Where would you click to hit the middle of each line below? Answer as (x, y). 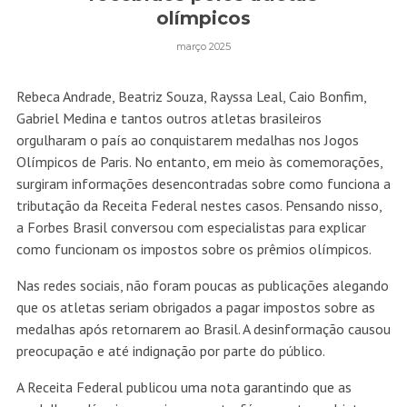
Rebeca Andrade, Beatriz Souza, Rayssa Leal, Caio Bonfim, (191, 97)
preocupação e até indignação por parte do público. (170, 351)
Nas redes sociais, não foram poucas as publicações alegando (202, 286)
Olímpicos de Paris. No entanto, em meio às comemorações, (199, 162)
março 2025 (203, 47)
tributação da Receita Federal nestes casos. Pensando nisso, (199, 206)
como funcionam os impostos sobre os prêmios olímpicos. (194, 249)
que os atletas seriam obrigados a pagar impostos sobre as (195, 308)
